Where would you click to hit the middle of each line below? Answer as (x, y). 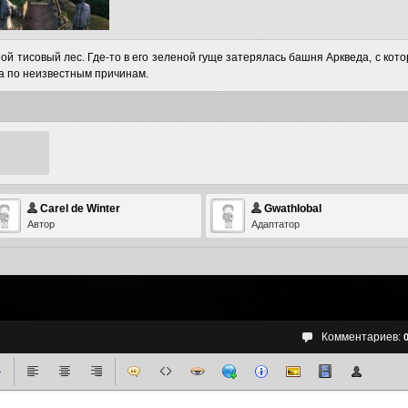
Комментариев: (362, 337)
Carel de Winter (80, 209)
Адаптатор (275, 224)
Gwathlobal (293, 209)
